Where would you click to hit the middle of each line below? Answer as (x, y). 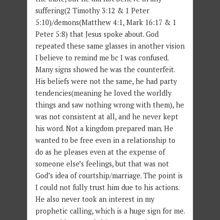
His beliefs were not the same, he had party (106, 82)
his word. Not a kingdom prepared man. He (104, 129)
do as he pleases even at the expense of (100, 152)
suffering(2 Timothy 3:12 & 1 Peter (92, 11)
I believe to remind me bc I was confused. (102, 58)
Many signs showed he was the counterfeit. (105, 70)
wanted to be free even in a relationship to (105, 140)
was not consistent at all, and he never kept (107, 117)
